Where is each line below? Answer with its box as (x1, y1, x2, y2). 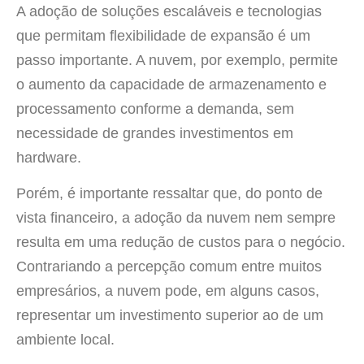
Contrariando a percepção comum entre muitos (16, 258, 322, 275)
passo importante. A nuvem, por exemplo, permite (16, 51, 338, 68)
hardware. (16, 149, 81, 166)
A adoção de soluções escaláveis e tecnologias (16, 2, 322, 19)
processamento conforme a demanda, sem (16, 100, 294, 117)
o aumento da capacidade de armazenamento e (16, 76, 327, 93)
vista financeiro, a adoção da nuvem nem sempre (16, 210, 336, 227)
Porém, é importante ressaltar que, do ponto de (16, 185, 323, 202)
